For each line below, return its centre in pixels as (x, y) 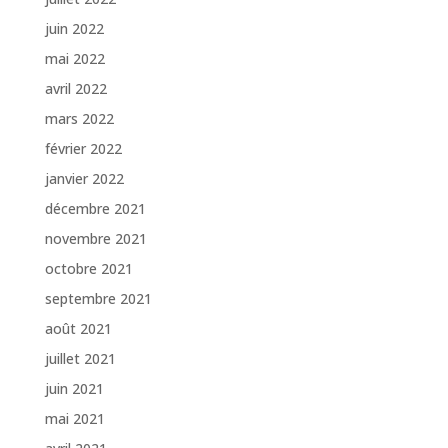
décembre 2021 (95, 209)
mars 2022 (79, 119)
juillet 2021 (80, 359)
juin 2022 (74, 29)
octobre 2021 (88, 269)
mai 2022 (74, 59)
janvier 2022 (84, 179)
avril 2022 (75, 89)
